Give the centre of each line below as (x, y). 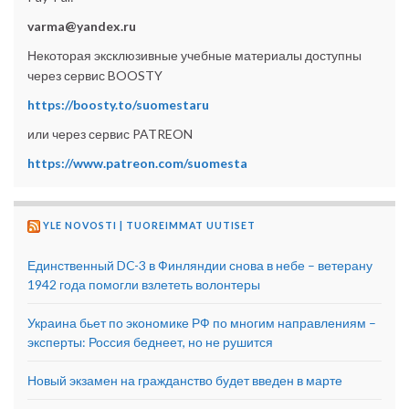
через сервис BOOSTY (95, 76)
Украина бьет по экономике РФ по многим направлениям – (202, 323)
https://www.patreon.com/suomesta (137, 163)
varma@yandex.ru (82, 26)
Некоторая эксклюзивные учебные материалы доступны (194, 56)
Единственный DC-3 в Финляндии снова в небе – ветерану (200, 266)
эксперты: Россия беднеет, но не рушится (150, 342)
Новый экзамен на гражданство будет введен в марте (185, 381)
